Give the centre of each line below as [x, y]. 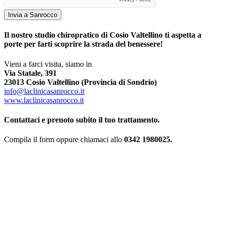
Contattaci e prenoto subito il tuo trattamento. [82, 120]
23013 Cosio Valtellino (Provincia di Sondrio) [80, 82]
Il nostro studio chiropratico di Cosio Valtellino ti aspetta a [103, 35]
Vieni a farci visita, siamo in [48, 64]
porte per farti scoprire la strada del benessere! [83, 44]
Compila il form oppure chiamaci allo [64, 140]
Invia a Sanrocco [33, 15]
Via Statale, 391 [30, 73]
